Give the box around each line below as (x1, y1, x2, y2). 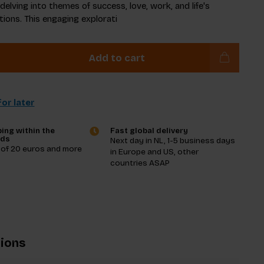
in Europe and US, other (110, 147, 199, 157)
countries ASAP (110, 158, 170, 168)
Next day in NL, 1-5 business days (110, 136, 236, 146)
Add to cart (88, 52, 145, 64)
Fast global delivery (110, 126, 189, 136)
